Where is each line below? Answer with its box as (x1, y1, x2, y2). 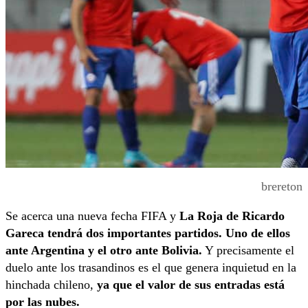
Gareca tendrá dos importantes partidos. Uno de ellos (5, 225, 290, 240)
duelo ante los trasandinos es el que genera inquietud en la (5, 260, 296, 274)
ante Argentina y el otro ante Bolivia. (5, 243, 202, 257)
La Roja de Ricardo (179, 208, 285, 223)
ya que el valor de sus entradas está (97, 277, 285, 291)
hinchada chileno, (5, 277, 97, 291)
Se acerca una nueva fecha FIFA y (5, 208, 179, 223)
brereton (261, 179, 302, 193)
